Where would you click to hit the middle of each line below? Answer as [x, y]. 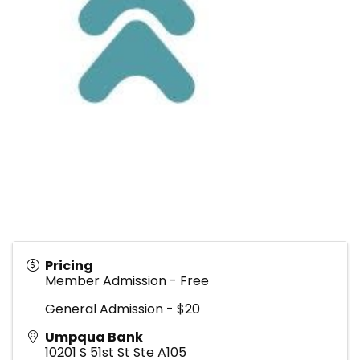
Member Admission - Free [127, 280]
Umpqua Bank [94, 337]
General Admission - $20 [123, 309]
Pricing [69, 265]
